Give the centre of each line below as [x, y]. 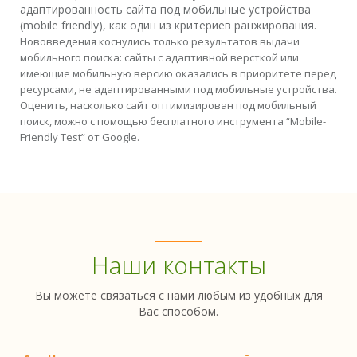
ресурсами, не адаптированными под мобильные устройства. [178, 89]
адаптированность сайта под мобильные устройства [165, 9]
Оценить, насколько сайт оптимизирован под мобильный [168, 105]
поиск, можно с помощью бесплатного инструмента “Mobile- [173, 121]
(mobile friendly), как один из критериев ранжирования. [168, 25]
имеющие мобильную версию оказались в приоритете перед [178, 73]
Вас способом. [178, 311]
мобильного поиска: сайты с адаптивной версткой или [159, 57]
